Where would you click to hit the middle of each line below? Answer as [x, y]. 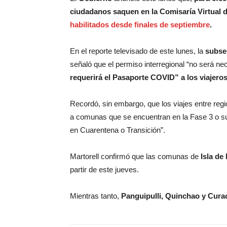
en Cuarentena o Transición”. [118, 130]
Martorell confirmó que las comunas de [134, 156]
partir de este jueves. [104, 169]
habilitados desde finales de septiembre [140, 25]
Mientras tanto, [96, 196]
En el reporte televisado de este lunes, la [138, 51]
